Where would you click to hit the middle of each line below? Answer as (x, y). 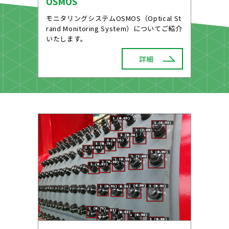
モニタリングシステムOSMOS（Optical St (114, 18)
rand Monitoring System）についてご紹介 (114, 28)
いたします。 (67, 38)
